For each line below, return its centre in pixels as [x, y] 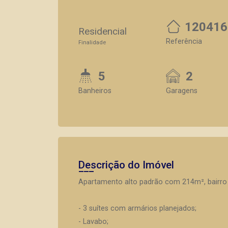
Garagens [182, 91]
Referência [184, 41]
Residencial [103, 31]
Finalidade [92, 42]
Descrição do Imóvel [126, 165]
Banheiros [95, 91]
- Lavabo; [93, 222]
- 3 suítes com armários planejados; [137, 208]
